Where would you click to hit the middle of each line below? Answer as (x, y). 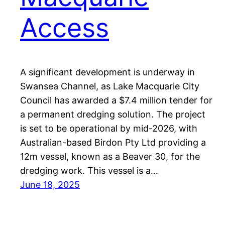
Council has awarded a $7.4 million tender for (116, 100)
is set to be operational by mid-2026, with (109, 128)
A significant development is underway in (107, 72)
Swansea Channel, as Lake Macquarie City (110, 86)
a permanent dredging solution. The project (113, 114)
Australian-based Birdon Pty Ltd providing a (113, 142)
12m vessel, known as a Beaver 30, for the (110, 156)
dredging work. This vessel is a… (89, 170)
